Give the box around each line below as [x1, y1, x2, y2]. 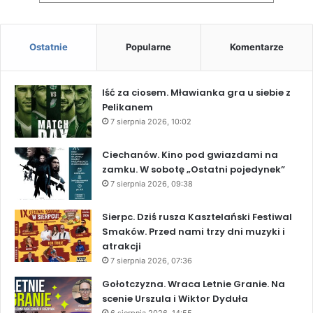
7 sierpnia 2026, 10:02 [110, 117, 191, 127]
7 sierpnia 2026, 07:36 [110, 256, 192, 266]
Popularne [126, 41, 172, 53]
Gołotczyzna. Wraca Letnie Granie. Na [102, 277, 285, 291]
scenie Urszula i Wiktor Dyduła [102, 292, 248, 306]
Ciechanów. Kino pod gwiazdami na [102, 148, 278, 162]
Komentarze [229, 41, 284, 53]
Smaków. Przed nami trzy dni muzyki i [102, 225, 285, 239]
